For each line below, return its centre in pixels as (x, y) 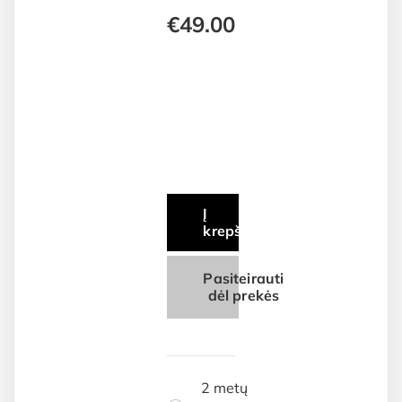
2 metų (225, 388)
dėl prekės (244, 295)
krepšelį (230, 230)
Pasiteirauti (244, 278)
